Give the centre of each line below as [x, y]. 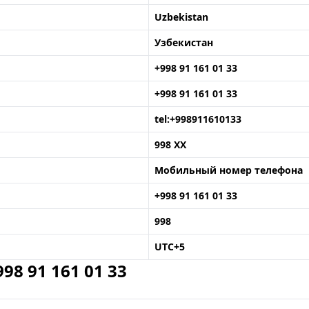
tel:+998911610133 [198, 119]
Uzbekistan [181, 17]
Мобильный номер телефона [229, 170]
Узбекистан [184, 42]
